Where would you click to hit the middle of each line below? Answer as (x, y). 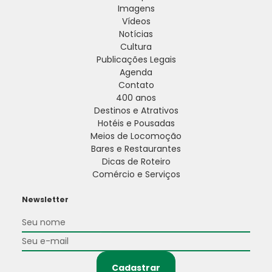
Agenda (136, 73)
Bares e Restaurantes (136, 149)
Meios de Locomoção (136, 136)
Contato (136, 85)
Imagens (136, 9)
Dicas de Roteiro (136, 162)
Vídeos (136, 22)
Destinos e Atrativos (136, 111)
